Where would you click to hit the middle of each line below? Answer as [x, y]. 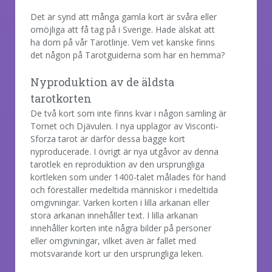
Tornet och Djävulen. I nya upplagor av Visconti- [124, 126]
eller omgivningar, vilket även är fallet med [113, 240]
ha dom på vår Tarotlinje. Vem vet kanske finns [123, 42]
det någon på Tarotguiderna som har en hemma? [127, 55]
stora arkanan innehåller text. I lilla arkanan [114, 215]
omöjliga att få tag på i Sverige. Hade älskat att [123, 29]
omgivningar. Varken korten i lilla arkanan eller [120, 202]
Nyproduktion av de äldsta [102, 82]
